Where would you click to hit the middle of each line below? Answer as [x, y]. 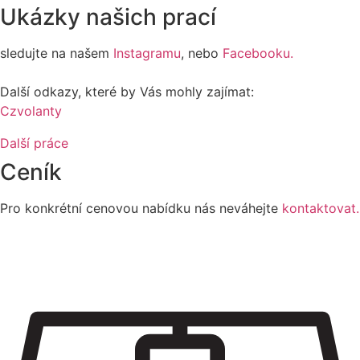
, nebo [202, 53]
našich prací [151, 17]
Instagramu [147, 53]
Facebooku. [258, 53]
